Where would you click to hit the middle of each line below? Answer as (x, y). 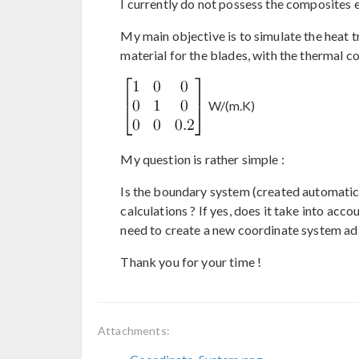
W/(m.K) (230, 105)
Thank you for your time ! (191, 261)
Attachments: (134, 330)
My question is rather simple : (202, 159)
